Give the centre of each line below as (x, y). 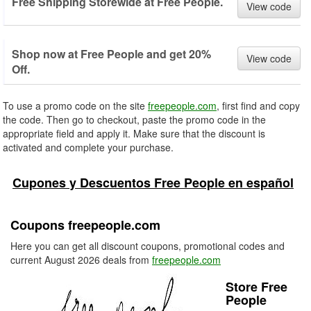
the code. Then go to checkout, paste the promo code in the (134, 119)
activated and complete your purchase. (88, 147)
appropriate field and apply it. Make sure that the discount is (134, 133)
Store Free (257, 287)
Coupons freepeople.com (85, 225)
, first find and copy (258, 106)
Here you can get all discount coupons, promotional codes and (148, 246)
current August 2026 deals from (81, 260)
